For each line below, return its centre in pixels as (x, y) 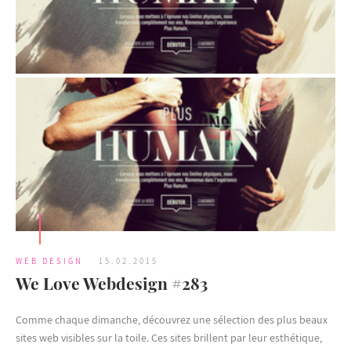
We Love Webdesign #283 (112, 282)
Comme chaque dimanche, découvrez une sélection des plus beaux (172, 319)
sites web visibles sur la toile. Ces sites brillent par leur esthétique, (169, 337)
